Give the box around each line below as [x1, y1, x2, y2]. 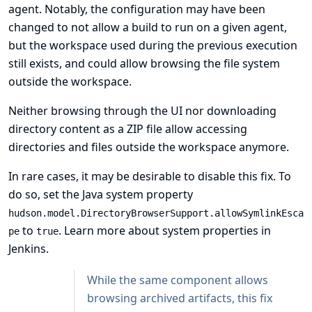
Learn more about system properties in [64, 223, 271, 238]
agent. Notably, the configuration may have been [8, 1, 265, 17]
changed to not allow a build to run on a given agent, [8, 19, 287, 35]
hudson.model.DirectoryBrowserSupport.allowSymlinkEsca [8, 208, 304, 219]
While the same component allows [87, 272, 268, 288]
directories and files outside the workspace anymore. [8, 139, 289, 155]
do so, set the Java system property [8, 187, 193, 202]
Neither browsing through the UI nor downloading [8, 103, 276, 118]
